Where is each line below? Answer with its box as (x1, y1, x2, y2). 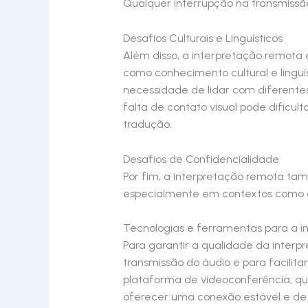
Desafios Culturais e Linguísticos (122, 32, 283, 45)
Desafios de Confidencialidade (122, 152, 279, 166)
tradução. (122, 118, 172, 131)
